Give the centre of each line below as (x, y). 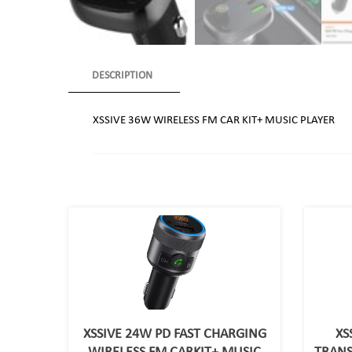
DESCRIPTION (122, 76)
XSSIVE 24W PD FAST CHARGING (174, 335)
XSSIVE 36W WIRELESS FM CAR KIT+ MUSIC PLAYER (214, 121)
